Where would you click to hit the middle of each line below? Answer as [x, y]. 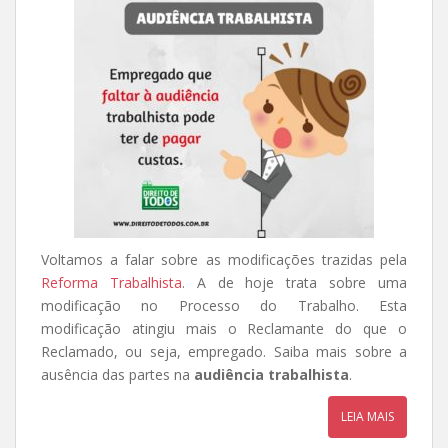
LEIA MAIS [367, 416]
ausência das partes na [117, 374]
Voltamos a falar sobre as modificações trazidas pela [224, 259]
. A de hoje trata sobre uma [294, 282]
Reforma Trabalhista [111, 282]
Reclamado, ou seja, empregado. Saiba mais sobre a [224, 351]
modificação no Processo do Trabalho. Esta [224, 305]
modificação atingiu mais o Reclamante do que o [224, 328]
